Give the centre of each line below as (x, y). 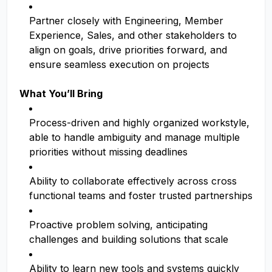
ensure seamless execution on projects (119, 64)
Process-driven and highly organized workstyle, (139, 123)
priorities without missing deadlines (108, 152)
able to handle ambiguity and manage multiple (134, 137)
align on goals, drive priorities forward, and (128, 50)
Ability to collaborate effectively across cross (133, 181)
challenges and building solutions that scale (129, 239)
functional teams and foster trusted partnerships (141, 195)
